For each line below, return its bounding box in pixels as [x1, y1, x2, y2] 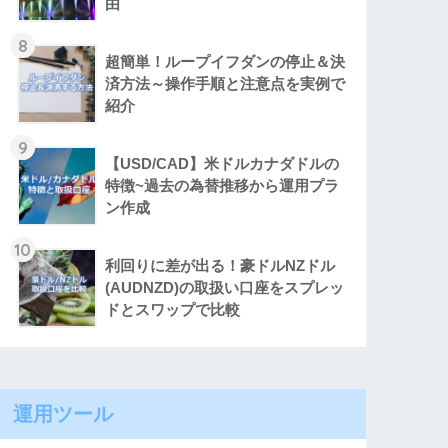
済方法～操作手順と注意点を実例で [105, 75, 346, 93]
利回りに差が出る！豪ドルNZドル [105, 257, 336, 275]
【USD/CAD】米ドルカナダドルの [105, 155, 340, 173]
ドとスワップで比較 [105, 301, 241, 319]
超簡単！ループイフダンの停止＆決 [105, 53, 346, 71]
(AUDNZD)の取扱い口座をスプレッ [105, 279, 345, 297]
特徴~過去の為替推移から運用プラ [105, 177, 340, 195]
